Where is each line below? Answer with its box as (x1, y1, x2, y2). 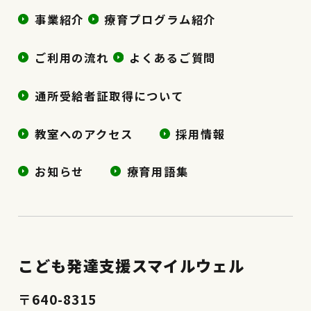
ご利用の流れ (34, 49, 110, 67)
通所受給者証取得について (34, 87, 185, 104)
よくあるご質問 (128, 49, 217, 67)
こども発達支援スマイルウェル (18, 253, 244, 276)
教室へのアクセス (34, 125, 134, 142)
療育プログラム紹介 (103, 11, 217, 28)
